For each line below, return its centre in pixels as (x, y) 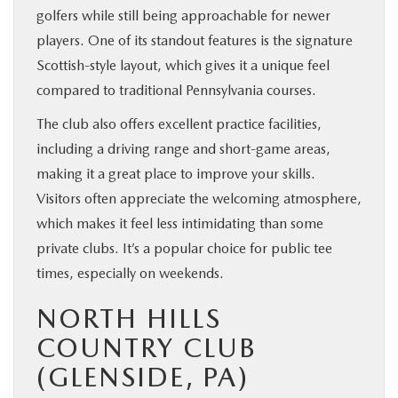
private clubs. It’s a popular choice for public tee (184, 248)
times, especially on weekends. (130, 273)
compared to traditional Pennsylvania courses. (176, 90)
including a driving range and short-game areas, (183, 148)
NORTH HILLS (129, 318)
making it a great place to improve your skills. (176, 173)
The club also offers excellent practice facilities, (179, 123)
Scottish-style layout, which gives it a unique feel (183, 65)
